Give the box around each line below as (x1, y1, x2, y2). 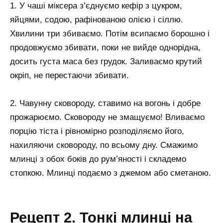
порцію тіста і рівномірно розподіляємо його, (10, 126, 184, 136)
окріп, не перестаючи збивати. (10, 70, 129, 80)
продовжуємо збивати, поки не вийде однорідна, (10, 42, 201, 52)
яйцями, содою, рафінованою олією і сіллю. (10, 14, 183, 24)
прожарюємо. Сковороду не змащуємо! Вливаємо (10, 112, 205, 122)
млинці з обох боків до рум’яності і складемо (10, 154, 186, 164)
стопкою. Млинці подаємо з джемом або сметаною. (10, 168, 211, 178)
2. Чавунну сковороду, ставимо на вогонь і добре (10, 99, 201, 109)
